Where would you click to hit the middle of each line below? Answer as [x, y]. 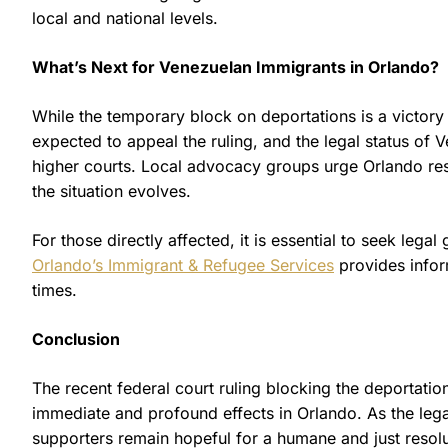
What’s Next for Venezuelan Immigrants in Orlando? [235, 66]
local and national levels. [125, 17]
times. [54, 289]
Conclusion [76, 338]
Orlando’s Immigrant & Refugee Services [183, 264]
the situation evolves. [111, 190]
